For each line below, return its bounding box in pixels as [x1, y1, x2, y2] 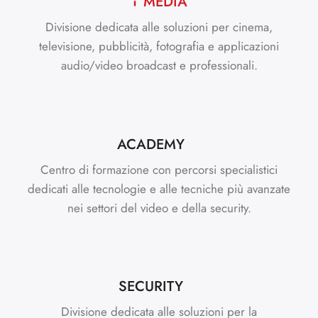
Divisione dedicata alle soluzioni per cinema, [45, 18, 273, 36]
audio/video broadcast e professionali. [60, 57, 258, 75]
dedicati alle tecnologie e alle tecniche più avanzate [28, 180, 290, 197]
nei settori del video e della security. [67, 199, 251, 216]
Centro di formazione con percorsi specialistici [40, 160, 278, 178]
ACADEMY [116, 133, 185, 155]
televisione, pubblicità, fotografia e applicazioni [39, 38, 279, 55]
